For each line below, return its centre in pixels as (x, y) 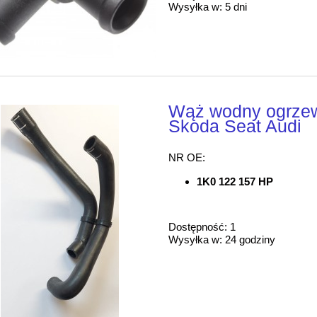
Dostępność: (198, 227)
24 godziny (250, 240)
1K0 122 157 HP (235, 182)
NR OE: (187, 158)
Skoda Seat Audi (235, 126)
